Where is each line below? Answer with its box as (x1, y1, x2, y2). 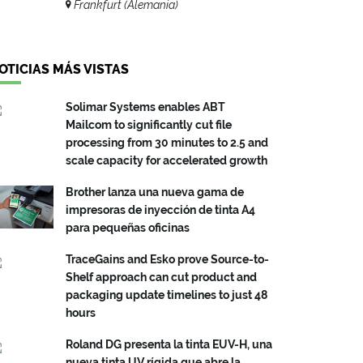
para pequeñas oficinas (66, 220, 190, 234)
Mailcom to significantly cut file (66, 117, 232, 131)
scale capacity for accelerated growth (66, 153, 267, 167)
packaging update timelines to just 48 (66, 288, 267, 301)
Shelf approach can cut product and (66, 270, 257, 284)
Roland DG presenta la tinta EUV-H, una (66, 337, 272, 351)
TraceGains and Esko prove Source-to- (66, 252, 269, 266)
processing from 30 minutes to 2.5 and (66, 135, 268, 149)
